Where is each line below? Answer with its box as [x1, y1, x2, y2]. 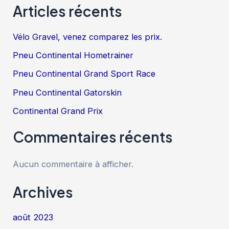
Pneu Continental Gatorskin [13, 87, 122, 98]
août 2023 [13, 212, 54, 223]
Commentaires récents [13, 127, 173, 146]
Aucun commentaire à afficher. [13, 159, 134, 170]
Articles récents [13, 2, 123, 20]
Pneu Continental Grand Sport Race [13, 68, 156, 79]
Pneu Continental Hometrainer [13, 50, 134, 61]
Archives [13, 182, 74, 201]
